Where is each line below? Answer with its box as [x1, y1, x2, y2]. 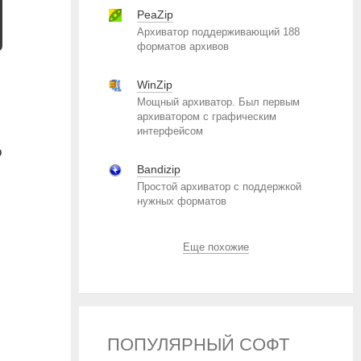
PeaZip [137, 8, 173, 21]
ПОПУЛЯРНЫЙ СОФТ [107, 334, 289, 355]
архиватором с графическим [137, 110, 276, 122]
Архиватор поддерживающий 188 [137, 26, 300, 38]
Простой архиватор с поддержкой [137, 180, 301, 193]
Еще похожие [183, 241, 249, 253]
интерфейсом [137, 125, 203, 137]
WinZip [137, 78, 172, 91]
